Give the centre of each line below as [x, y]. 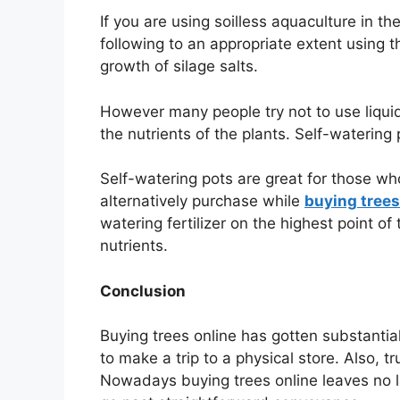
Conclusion [143, 291]
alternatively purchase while [202, 201]
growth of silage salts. [179, 67]
